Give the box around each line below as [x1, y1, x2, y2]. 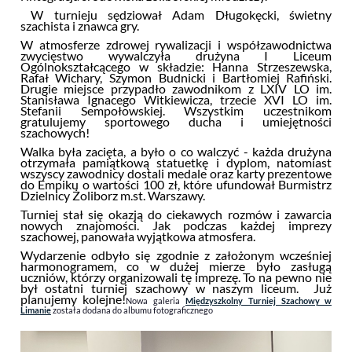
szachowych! [20, 125, 90, 141]
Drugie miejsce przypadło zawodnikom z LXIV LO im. [20, 81, 332, 97]
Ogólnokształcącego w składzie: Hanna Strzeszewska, [20, 59, 332, 75]
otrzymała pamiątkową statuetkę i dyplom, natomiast [20, 155, 332, 170]
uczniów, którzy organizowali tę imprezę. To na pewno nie [20, 269, 332, 285]
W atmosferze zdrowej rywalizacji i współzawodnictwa [20, 37, 332, 53]
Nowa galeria [126, 295, 185, 306]
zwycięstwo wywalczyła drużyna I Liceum [20, 48, 332, 64]
